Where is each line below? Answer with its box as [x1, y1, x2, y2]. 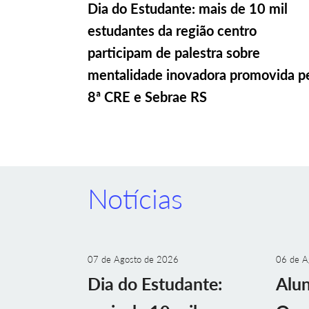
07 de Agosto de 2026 [88, 254, 179, 265]
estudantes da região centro [88, 21, 257, 39]
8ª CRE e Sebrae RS [88, 88, 207, 105]
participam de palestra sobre [88, 43, 260, 61]
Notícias [88, 182, 183, 215]
